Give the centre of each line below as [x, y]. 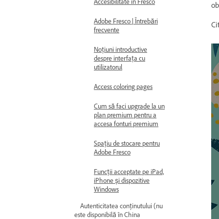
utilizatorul [108, 67]
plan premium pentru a [125, 115]
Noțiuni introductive [120, 50]
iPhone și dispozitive [122, 181]
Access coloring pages [123, 87]
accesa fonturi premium [126, 124]
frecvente [107, 30]
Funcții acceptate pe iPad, [129, 172]
